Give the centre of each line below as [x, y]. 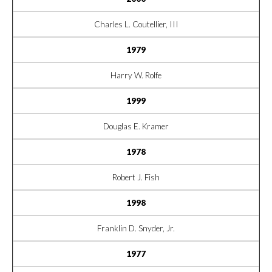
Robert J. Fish [136, 177]
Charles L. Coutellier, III [136, 24]
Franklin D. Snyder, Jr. [136, 228]
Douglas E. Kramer [136, 126]
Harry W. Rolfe [136, 75]
